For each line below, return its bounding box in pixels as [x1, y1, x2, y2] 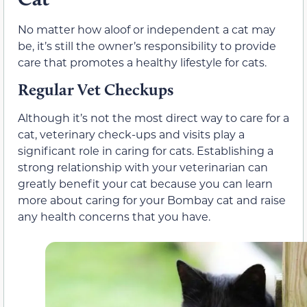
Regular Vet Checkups [18, 79, 173, 100]
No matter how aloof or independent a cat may [18, 21, 275, 36]
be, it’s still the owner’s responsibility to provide [18, 38, 276, 53]
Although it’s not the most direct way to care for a [18, 110, 289, 125]
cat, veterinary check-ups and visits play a [18, 127, 245, 142]
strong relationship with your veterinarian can [18, 160, 268, 175]
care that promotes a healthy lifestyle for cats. [18, 54, 267, 69]
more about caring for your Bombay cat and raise [18, 193, 286, 208]
